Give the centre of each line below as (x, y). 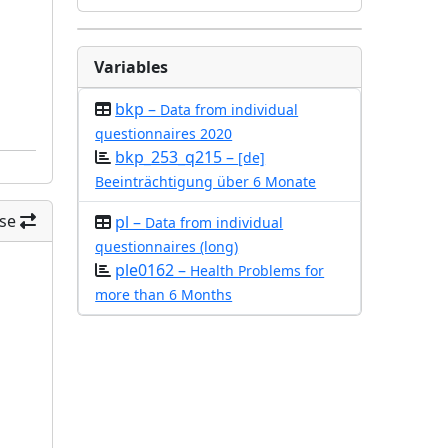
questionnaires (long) (167, 246)
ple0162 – (153, 270)
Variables (131, 67)
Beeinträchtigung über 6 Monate (206, 181)
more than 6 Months (164, 294)
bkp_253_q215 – (177, 157)
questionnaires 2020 (164, 133)
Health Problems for (257, 270)
